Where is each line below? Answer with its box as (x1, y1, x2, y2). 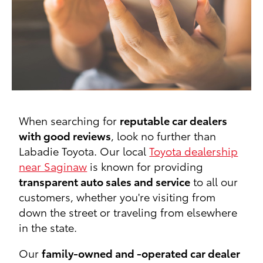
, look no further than (111, 128, 217, 143)
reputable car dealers (120, 113, 228, 128)
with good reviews (19, 128, 112, 143)
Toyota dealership (149, 143, 238, 159)
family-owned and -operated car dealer (42, 245, 241, 261)
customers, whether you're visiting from (19, 189, 216, 204)
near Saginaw (19, 159, 87, 174)
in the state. (19, 220, 77, 235)
